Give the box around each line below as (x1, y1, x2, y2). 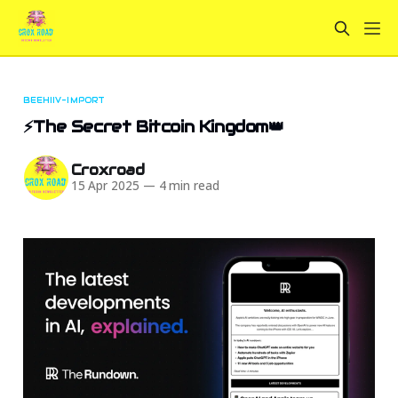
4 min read (155, 178, 219, 195)
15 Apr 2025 (70, 178, 139, 195)
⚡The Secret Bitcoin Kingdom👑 (22, 115, 284, 137)
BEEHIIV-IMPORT (22, 94, 105, 106)
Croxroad (70, 161, 146, 180)
